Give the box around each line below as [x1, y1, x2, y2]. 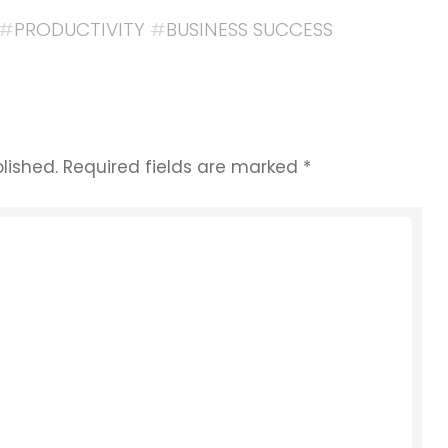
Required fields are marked [63, 154, 303, 179]
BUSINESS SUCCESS [166, 16, 334, 44]
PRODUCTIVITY [14, 16, 146, 44]
